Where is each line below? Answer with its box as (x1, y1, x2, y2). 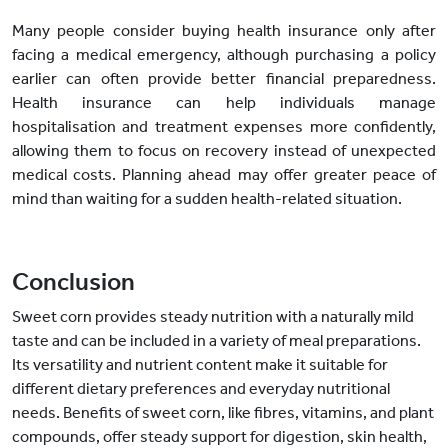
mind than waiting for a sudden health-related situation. (12, 189, 402, 209)
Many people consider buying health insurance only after (12, 21, 436, 41)
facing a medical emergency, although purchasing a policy (12, 45, 436, 65)
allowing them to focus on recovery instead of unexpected (12, 141, 436, 161)
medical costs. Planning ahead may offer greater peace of (12, 165, 436, 185)
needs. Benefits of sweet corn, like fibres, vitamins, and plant (12, 403, 434, 423)
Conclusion (12, 267, 135, 298)
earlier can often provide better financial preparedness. (12, 69, 436, 89)
